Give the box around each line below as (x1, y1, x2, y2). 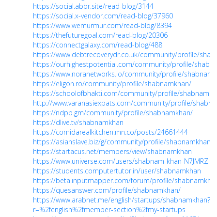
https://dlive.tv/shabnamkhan (33, 118, 124, 127)
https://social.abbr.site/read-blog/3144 (33, 1, 154, 11)
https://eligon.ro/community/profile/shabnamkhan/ (33, 79, 191, 88)
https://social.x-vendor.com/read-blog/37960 (33, 11, 173, 20)
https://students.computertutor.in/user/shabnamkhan (33, 166, 201, 175)
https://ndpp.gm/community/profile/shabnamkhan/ (33, 108, 193, 117)
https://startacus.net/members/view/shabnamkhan (33, 147, 192, 156)
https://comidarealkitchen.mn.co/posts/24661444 (33, 127, 188, 137)
